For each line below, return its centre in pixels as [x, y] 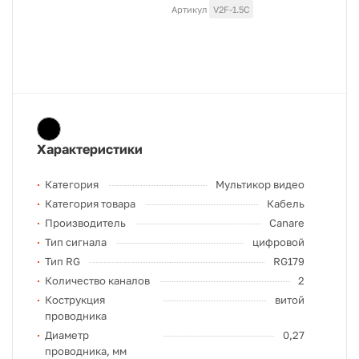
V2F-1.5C [231, 9]
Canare [287, 223]
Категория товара [90, 204]
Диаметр [67, 335]
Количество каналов [97, 280]
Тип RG [63, 261]
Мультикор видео [260, 184]
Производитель [85, 223]
